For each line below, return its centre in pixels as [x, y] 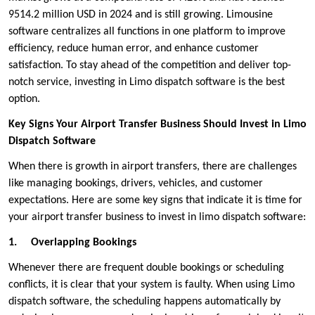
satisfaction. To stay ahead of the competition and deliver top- [150, 66]
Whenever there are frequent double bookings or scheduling [146, 268]
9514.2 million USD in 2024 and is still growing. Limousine [141, 15]
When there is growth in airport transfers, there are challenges [153, 167]
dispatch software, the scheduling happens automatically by [144, 302]
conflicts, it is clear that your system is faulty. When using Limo [152, 285]
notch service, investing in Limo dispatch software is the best [147, 83]
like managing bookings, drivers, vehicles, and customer [136, 184]
